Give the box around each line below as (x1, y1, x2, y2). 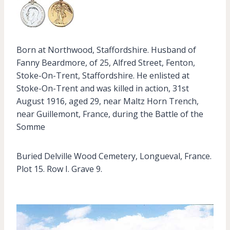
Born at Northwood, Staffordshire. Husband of (16, 44, 196, 55)
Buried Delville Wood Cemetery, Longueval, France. (16, 150, 212, 162)
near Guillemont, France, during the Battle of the (16, 108, 203, 120)
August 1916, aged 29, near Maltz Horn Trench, (16, 95, 199, 107)
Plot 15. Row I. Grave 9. (16, 163, 102, 175)
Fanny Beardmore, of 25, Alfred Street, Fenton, (16, 57, 195, 68)
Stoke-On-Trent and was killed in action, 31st (16, 83, 189, 94)
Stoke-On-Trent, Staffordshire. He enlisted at (16, 70, 189, 81)
